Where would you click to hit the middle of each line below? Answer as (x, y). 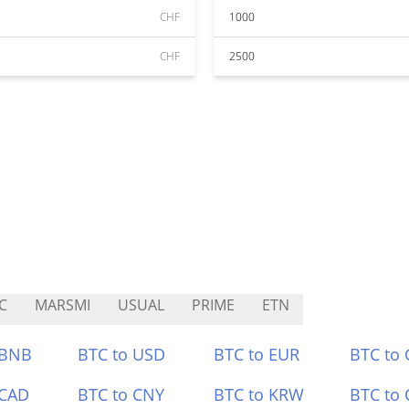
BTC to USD (122, 354)
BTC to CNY (121, 394)
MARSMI (63, 305)
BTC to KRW (259, 394)
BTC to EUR (257, 354)
